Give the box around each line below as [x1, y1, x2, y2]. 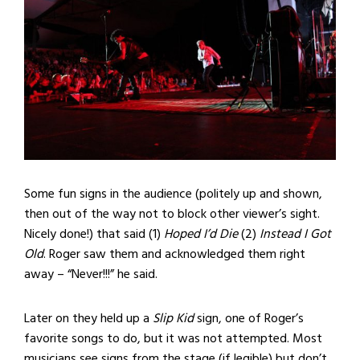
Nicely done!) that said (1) [24, 223, 164, 244]
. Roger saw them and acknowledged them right [43, 243, 305, 264]
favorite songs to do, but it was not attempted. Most [24, 327, 322, 349]
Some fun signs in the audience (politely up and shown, [24, 182, 322, 204]
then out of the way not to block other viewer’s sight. [24, 202, 320, 224]
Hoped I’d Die [164, 223, 238, 244]
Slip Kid [153, 307, 194, 329]
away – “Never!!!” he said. [24, 263, 157, 284]
